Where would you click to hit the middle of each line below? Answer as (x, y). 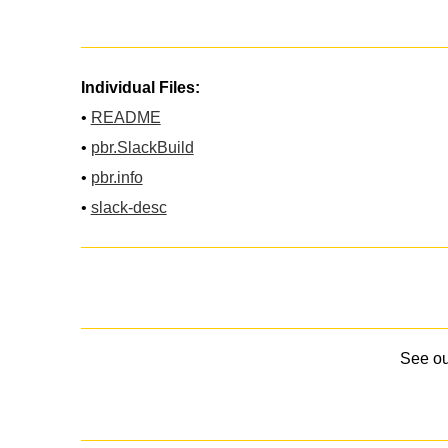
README (125, 117)
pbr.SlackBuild (142, 147)
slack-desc (128, 207)
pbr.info (116, 177)
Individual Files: (140, 87)
